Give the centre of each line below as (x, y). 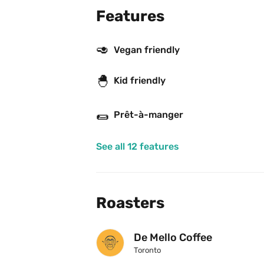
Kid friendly (140, 81)
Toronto (147, 250)
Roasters (130, 203)
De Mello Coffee (173, 238)
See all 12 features (138, 147)
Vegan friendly (147, 49)
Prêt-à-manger (148, 115)
